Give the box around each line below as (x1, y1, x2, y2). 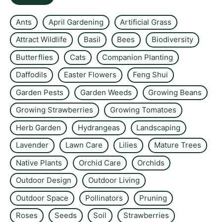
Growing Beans (148, 87, 202, 97)
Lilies (119, 140, 138, 150)
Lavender (15, 140, 49, 150)
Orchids (137, 158, 165, 167)
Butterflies (15, 52, 53, 62)
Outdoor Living (88, 175, 140, 185)
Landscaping (136, 122, 181, 132)
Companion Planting (102, 52, 173, 62)
